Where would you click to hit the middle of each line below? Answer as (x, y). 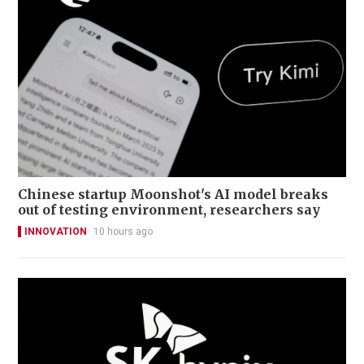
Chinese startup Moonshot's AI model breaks (173, 194)
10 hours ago (123, 231)
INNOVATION (56, 231)
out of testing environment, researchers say (169, 209)
